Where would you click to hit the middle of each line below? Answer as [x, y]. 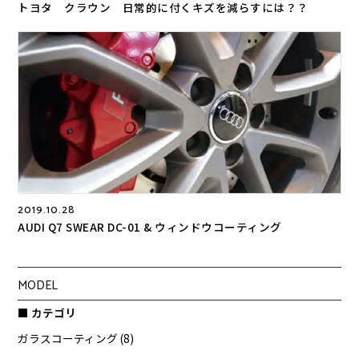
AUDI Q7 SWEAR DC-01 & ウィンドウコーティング [150, 227]
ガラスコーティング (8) [76, 339]
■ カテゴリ [47, 313]
